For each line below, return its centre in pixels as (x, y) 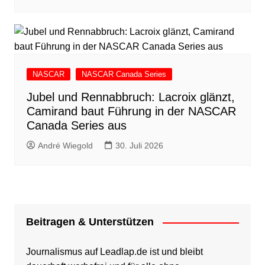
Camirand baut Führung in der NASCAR (131, 112)
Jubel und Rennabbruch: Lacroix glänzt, (130, 97)
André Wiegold (65, 146)
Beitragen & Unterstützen (90, 222)
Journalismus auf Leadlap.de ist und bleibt (114, 252)
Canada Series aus (76, 126)
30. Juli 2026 (139, 146)
